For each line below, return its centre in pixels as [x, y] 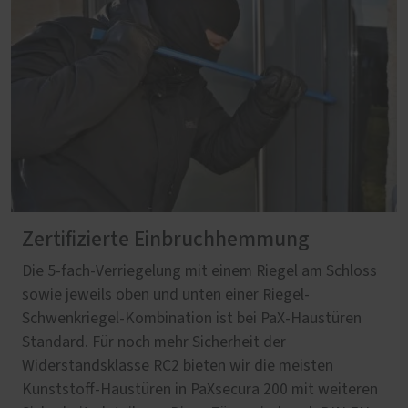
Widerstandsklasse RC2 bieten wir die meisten [178, 367]
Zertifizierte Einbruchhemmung [166, 240]
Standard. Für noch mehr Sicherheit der [154, 343]
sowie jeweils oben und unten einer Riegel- [166, 296]
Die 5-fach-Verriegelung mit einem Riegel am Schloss [199, 272]
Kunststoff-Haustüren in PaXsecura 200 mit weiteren [200, 390]
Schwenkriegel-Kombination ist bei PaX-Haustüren [192, 319]
